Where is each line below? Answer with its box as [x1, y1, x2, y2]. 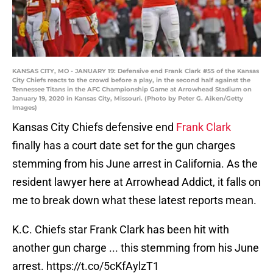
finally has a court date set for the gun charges [12, 139, 235, 152]
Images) [12, 104, 37, 112]
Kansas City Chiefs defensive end [12, 121, 176, 134]
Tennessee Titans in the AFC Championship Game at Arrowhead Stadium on [12, 85, 252, 94]
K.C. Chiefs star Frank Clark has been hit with [12, 223, 229, 236]
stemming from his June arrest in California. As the [12, 157, 258, 171]
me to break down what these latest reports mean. [12, 194, 257, 207]
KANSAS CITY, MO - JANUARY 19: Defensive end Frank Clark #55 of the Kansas [12, 67, 259, 76]
